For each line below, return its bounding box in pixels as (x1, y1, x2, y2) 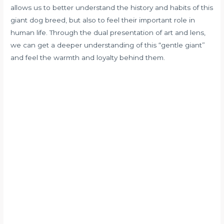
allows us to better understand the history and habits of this (10, 3, 213, 12)
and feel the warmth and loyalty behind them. (10, 53, 165, 62)
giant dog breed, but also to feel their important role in (10, 16, 195, 24)
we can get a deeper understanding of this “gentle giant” (10, 41, 205, 49)
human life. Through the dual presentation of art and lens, (10, 28, 206, 37)
